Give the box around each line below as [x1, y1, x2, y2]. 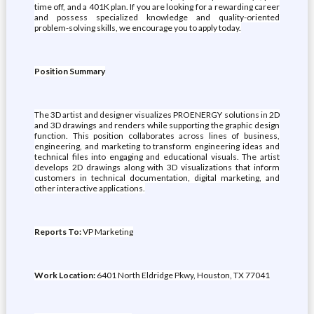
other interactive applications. [34, 183, 145, 193]
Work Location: [34, 270, 97, 280]
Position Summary [34, 66, 105, 76]
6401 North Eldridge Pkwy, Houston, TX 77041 [96, 270, 270, 280]
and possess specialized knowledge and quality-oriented [34, 12, 280, 22]
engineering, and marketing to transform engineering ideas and [34, 141, 280, 151]
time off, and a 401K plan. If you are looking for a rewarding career [34, 1, 280, 12]
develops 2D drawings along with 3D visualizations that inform [34, 162, 280, 172]
